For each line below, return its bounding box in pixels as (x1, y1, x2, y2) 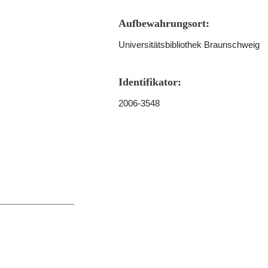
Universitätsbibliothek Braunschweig (118, 39, 260, 50)
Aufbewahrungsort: (118, 17, 209, 29)
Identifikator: (118, 76, 181, 88)
